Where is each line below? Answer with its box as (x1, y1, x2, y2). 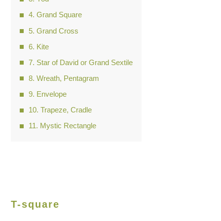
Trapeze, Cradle (40, 106, 92, 114)
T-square (11, 199, 60, 210)
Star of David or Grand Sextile (37, 58, 133, 67)
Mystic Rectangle (40, 121, 97, 130)
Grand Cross (37, 26, 79, 35)
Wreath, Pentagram (37, 74, 100, 82)
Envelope (37, 90, 67, 98)
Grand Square (37, 10, 82, 19)
